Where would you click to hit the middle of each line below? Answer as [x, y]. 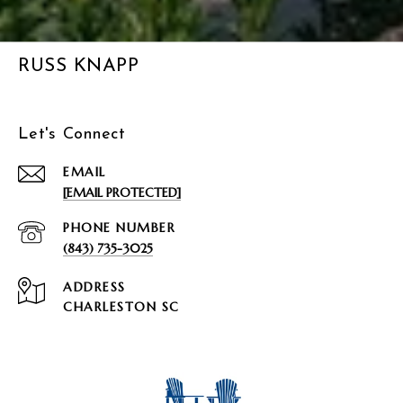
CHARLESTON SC [121, 306]
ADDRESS [94, 287]
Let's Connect [72, 134]
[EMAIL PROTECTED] [122, 192]
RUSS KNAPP [78, 66]
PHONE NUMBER [119, 227]
